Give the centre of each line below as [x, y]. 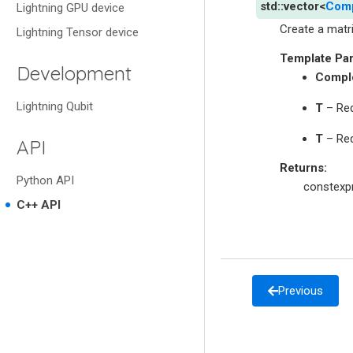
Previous [301, 290]
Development [74, 73]
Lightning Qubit [55, 106]
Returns [302, 168]
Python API [45, 180]
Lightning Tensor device [78, 32]
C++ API [39, 205]
